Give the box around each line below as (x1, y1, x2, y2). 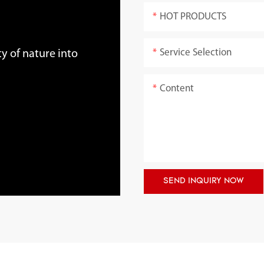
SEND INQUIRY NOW (163, 177, 245, 186)
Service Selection (160, 48, 232, 58)
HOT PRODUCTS (160, 12, 227, 22)
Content (160, 84, 194, 94)
